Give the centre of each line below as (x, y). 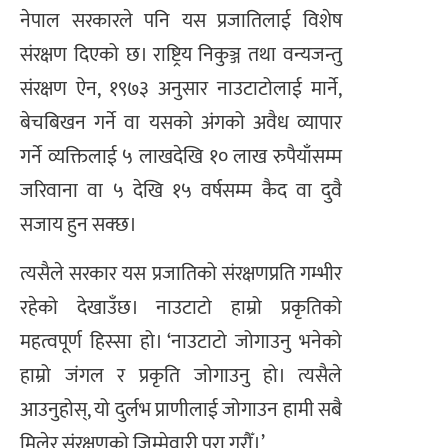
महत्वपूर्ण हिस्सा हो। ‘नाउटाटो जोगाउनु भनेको (181, 341)
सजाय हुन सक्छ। (78, 225)
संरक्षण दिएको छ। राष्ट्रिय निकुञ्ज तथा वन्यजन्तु (181, 55)
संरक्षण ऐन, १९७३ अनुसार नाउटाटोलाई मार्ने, (181, 89)
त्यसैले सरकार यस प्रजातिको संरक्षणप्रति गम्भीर (181, 273)
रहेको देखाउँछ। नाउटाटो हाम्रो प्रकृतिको (181, 307)
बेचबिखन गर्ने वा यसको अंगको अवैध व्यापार (181, 123)
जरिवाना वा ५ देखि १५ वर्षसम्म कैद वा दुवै (181, 191)
